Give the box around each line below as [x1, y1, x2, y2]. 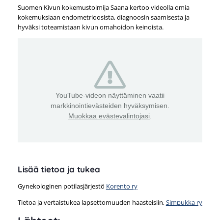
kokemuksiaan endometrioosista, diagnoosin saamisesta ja [17, 13, 190, 22]
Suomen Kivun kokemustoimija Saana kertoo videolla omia [17, 3, 190, 12]
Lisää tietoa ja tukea [17, 164, 100, 175]
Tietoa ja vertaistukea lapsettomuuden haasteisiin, [17, 198, 166, 207]
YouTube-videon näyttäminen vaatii [55, 91, 165, 100]
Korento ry [106, 182, 137, 191]
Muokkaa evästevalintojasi [68, 112, 150, 120]
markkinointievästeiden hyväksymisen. [51, 102, 169, 110]
